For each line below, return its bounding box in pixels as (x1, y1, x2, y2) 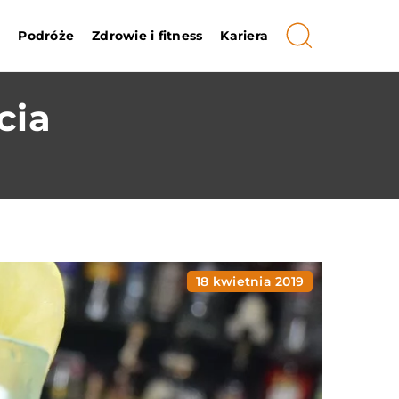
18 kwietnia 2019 (196, 273, 304, 289)
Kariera (220, 28, 268, 44)
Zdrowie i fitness (92, 28, 203, 44)
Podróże (18, 28, 74, 44)
